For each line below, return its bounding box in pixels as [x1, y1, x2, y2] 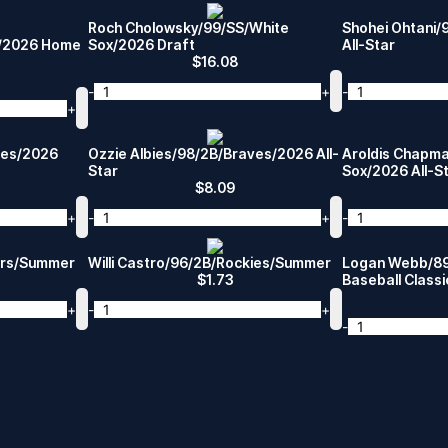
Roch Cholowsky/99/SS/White [88, 19, 289, 36]
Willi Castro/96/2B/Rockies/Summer [88, 254, 331, 271]
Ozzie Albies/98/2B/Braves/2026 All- [88, 145, 339, 162]
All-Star [342, 36, 395, 53]
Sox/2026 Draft [88, 36, 195, 53]
